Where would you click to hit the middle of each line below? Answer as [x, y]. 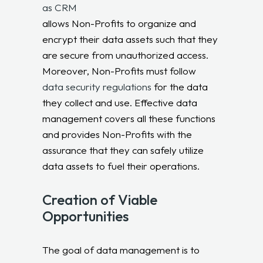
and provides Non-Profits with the [117, 134]
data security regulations [97, 86]
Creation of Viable [100, 199]
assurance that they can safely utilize [123, 150]
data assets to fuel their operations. [121, 166]
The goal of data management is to [121, 249]
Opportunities [86, 216]
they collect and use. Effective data [120, 102]
